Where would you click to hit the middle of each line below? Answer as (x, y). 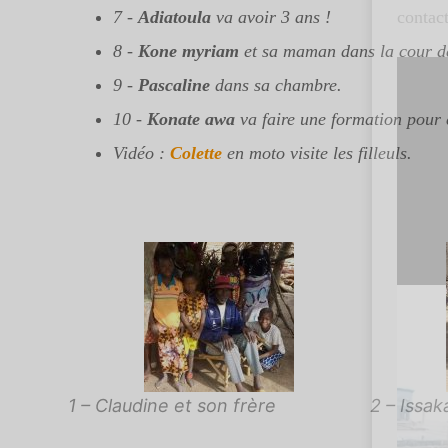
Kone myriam (188, 50)
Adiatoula (174, 16)
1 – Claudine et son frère (172, 405)
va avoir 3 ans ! (271, 16)
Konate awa (191, 118)
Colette (196, 152)
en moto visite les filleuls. (319, 152)
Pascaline (174, 84)
